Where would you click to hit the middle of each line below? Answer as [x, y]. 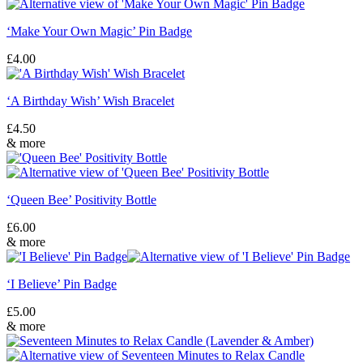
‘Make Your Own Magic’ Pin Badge [99, 31]
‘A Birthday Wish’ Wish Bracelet [90, 101]
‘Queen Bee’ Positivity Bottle [81, 200]
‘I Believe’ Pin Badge [62, 284]
